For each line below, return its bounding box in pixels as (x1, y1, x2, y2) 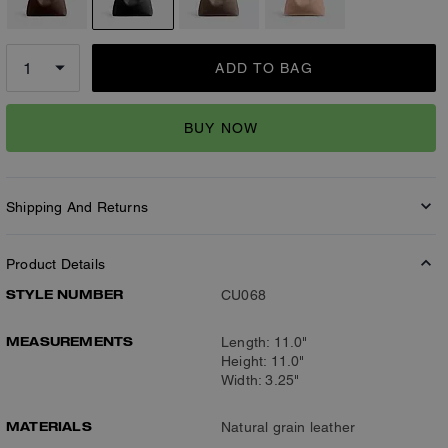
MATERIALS (6, 418, 92, 434)
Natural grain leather (221, 419, 356, 435)
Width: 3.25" (221, 372, 300, 388)
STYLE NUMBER (6, 286, 124, 302)
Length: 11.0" (221, 334, 308, 350)
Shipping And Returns (6, 199, 148, 215)
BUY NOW (183, 119, 259, 136)
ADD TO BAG (215, 60, 313, 76)
